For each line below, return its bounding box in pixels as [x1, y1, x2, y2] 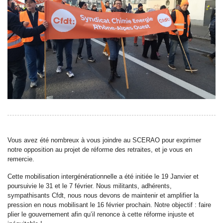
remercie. [7, 155, 34, 163]
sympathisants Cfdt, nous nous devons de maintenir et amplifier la [7, 191, 199, 199]
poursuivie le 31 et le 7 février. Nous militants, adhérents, [7, 182, 172, 190]
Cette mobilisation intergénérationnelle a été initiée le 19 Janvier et [7, 172, 199, 180]
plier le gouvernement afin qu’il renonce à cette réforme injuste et [7, 210, 194, 218]
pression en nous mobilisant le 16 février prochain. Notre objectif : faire [7, 201, 211, 209]
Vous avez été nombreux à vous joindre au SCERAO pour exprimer [7, 136, 201, 144]
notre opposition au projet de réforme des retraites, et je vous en [7, 145, 192, 153]
